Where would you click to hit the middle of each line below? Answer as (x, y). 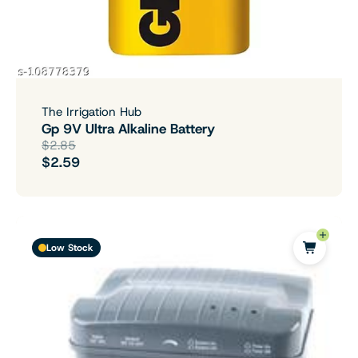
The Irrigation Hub (91, 111)
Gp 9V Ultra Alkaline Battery (128, 128)
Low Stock (70, 248)
